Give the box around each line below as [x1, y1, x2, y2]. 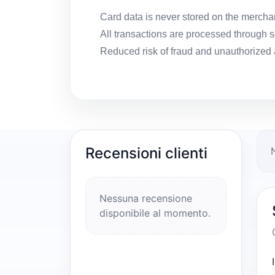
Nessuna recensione [99, 192, 192, 205]
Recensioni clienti [85, 144, 207, 163]
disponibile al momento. [99, 207, 211, 220]
